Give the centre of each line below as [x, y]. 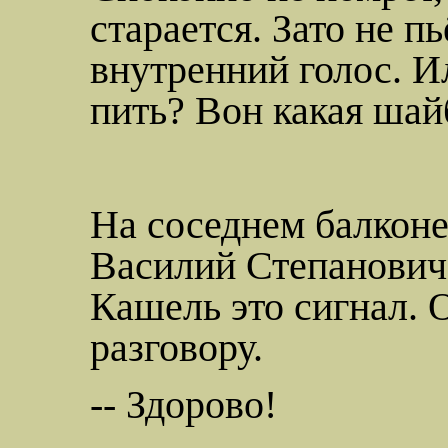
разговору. [176, 348]
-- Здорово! [183, 405]
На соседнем [197, 225]
